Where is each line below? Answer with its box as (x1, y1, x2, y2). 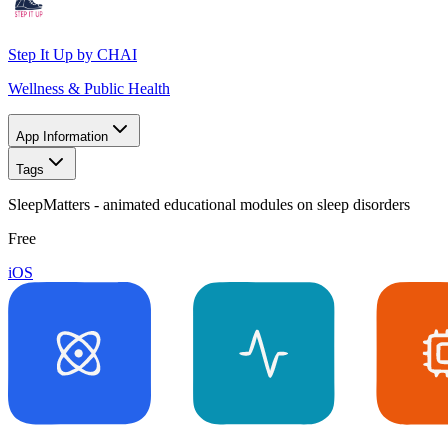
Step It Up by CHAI (8, 45, 137, 63)
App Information (16, 128, 108, 144)
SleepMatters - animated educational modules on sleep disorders (8, 195, 410, 213)
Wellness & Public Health (8, 79, 170, 97)
